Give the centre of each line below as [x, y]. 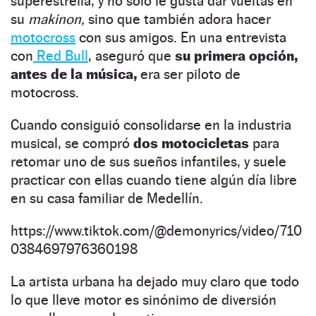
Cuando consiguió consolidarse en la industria [151, 124]
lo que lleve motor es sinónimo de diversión [144, 299]
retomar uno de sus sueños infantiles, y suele [148, 161]
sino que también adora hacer [180, 19]
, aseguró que [132, 55]
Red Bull [61, 55]
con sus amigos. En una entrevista [181, 37]
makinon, [58, 19]
